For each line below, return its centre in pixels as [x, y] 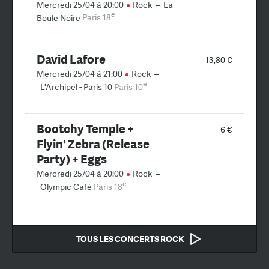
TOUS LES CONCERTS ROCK [130, 239]
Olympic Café [66, 186]
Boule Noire [59, 18]
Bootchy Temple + [85, 129]
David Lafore [71, 59]
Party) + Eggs [72, 159]
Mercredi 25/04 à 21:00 [80, 74]
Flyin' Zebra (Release [93, 144]
